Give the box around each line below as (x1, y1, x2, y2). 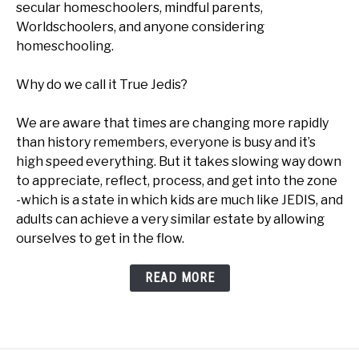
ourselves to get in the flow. (16, 231, 184, 247)
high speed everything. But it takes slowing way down (16, 154, 341, 170)
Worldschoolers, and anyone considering (16, 19, 264, 35)
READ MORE (144, 270, 215, 286)
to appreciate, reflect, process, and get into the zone (16, 173, 337, 189)
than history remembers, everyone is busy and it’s (16, 135, 316, 151)
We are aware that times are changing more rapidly (16, 115, 329, 131)
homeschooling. (16, 38, 114, 54)
